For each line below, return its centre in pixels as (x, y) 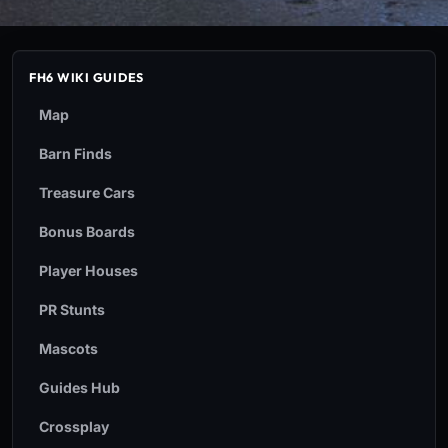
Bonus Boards (87, 231)
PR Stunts (72, 309)
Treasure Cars (87, 192)
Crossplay (74, 426)
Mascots (68, 348)
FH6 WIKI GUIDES (87, 77)
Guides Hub (79, 387)
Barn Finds (75, 153)
